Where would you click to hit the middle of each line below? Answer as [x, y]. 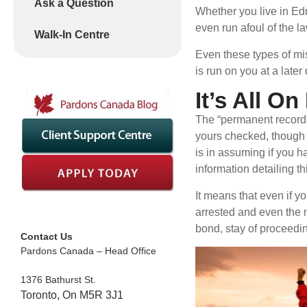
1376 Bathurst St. [58, 280]
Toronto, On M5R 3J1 [72, 295]
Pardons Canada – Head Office [88, 251]
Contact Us [47, 237]
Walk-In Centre [72, 35]
